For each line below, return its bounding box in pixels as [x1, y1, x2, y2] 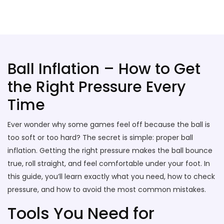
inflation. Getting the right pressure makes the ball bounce [7, 145, 212, 155]
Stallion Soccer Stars [7, 8, 147, 26]
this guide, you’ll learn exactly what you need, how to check [7, 171, 215, 181]
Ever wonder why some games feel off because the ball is [7, 119, 210, 129]
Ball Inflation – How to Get [7, 58, 200, 79]
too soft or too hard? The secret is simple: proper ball [7, 132, 193, 142]
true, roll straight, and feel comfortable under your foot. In [7, 158, 210, 168]
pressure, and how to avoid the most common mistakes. [7, 184, 206, 194]
